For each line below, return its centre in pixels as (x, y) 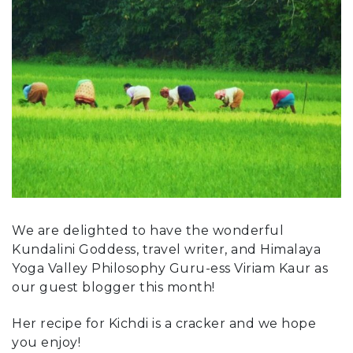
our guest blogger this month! (113, 287)
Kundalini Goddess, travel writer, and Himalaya (166, 249)
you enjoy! (46, 343)
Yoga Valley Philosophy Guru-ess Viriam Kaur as (170, 268)
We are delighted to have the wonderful (148, 230)
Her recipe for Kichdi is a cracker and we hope (164, 324)
